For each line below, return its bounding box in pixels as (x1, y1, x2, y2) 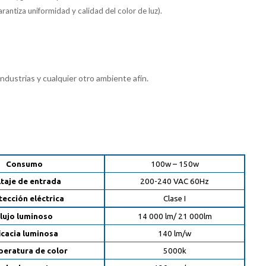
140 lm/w (158, 229, 192, 238)
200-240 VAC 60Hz (140, 177, 210, 186)
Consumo (5, 160, 43, 169)
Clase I (163, 194, 186, 203)
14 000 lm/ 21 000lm (137, 212, 212, 221)
